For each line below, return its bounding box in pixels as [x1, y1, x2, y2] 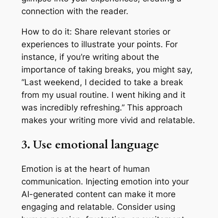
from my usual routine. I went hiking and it [21, 90, 185, 100]
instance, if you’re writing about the [21, 52, 159, 62]
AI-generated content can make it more [21, 189, 176, 199]
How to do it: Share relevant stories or [21, 27, 170, 37]
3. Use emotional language [21, 137, 162, 152]
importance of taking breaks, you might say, [21, 65, 193, 75]
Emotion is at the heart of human [21, 163, 150, 174]
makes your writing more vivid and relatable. [21, 115, 195, 126]
